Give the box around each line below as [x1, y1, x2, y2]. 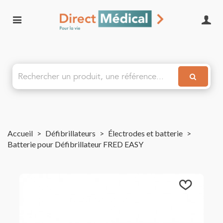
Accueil [7, 128, 33, 138]
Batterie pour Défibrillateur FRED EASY [7, 139, 143, 149]
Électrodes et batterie [108, 128, 183, 138]
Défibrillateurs [45, 128, 96, 138]
